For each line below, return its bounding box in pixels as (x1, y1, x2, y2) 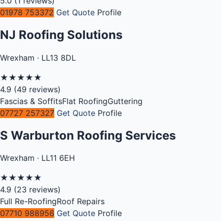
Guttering (108, 96, 143, 106)
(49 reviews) (14, 84, 61, 94)
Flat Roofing (62, 96, 108, 106)
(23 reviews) (14, 184, 61, 195)
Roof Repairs (57, 196, 105, 207)
